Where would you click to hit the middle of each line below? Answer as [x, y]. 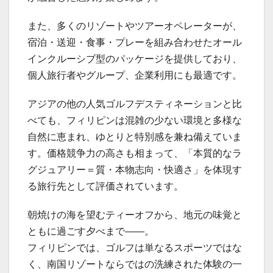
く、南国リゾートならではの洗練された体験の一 [135, 264]
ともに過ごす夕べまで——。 [91, 231]
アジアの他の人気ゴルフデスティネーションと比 [135, 104]
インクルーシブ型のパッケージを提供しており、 [135, 58]
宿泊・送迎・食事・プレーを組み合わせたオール [135, 42]
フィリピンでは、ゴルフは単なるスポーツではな [135, 247]
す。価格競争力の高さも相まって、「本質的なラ [135, 153]
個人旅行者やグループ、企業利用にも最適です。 [135, 75]
